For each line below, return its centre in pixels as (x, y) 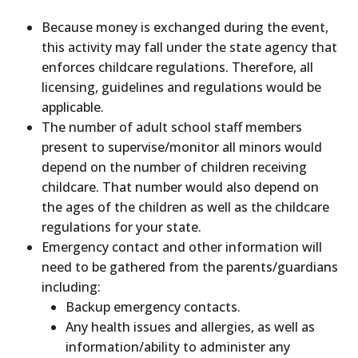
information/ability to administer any (178, 346)
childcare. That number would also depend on (181, 187)
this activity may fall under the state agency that (190, 47)
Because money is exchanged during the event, (185, 27)
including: (72, 286)
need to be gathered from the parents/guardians (190, 267)
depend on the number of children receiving (175, 167)
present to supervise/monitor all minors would (182, 147)
